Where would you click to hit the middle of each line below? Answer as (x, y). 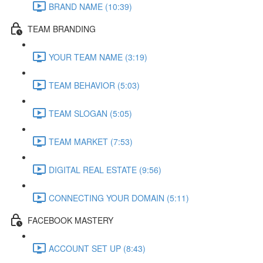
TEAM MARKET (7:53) (91, 141)
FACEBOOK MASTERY (70, 220)
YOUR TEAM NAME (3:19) (98, 57)
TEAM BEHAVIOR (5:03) (94, 85)
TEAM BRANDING (62, 28)
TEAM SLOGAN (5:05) (90, 113)
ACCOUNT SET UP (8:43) (97, 248)
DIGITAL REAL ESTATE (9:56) (105, 169)
